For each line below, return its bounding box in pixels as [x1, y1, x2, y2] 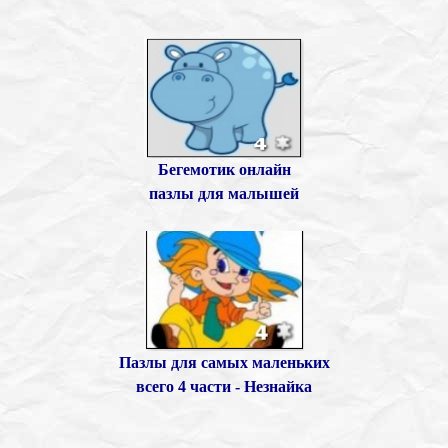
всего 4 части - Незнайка [136, 378, 312, 396]
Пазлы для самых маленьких [118, 354, 330, 372]
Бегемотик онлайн [157, 161, 291, 179]
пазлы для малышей [149, 185, 299, 203]
